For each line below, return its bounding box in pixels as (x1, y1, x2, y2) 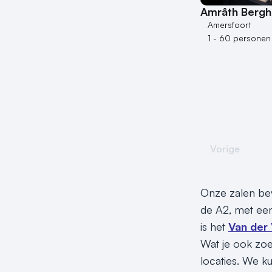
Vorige (210, 143, 240, 155)
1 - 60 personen (208, 33, 271, 44)
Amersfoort (208, 19, 251, 30)
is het (200, 219, 228, 233)
